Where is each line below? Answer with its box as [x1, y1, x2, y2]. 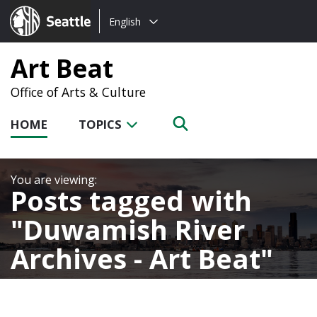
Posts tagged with [11, 181, 252, 219]
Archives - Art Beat [11, 239, 260, 277]
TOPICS [79, 116, 125, 132]
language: [99, 30, 151, 46]
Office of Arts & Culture [11, 83, 146, 100]
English [109, 14, 141, 28]
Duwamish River [23, 210, 245, 248]
